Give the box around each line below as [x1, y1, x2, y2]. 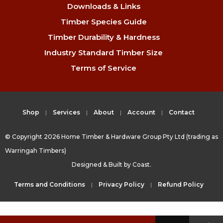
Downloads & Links [67, 1, 140, 11]
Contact [169, 109, 195, 116]
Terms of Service [71, 63, 136, 73]
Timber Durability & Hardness [47, 32, 160, 42]
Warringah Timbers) [5, 146, 66, 154]
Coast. [132, 160, 151, 168]
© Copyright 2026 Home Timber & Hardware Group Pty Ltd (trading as [5, 132, 218, 140]
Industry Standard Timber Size [44, 48, 163, 58]
